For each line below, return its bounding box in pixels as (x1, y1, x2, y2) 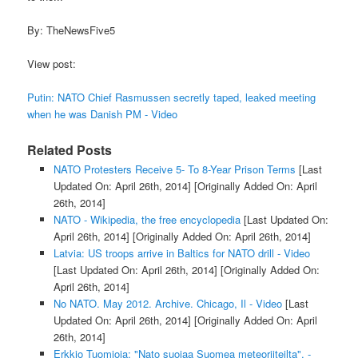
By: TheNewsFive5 (27, 22, 116, 38)
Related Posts (27, 140, 113, 159)
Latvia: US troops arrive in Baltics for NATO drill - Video (53, 245, 310, 261)
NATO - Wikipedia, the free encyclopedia (53, 211, 241, 227)
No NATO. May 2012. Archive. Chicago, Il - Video (53, 295, 282, 311)
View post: (27, 56, 77, 72)
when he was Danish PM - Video (27, 106, 178, 122)
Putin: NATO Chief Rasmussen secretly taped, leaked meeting (27, 89, 316, 105)
